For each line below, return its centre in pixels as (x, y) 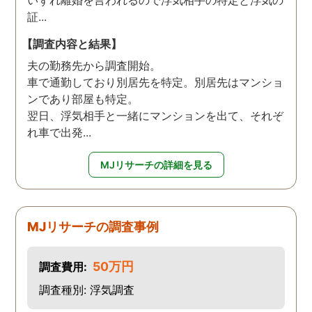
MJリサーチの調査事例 (93, 226)
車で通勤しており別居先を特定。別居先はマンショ (156, 82)
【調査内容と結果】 (72, 44)
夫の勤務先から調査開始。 (94, 65)
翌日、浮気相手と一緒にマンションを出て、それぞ (156, 115)
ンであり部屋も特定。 (83, 99)
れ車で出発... (60, 132)
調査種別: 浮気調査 (86, 289)
